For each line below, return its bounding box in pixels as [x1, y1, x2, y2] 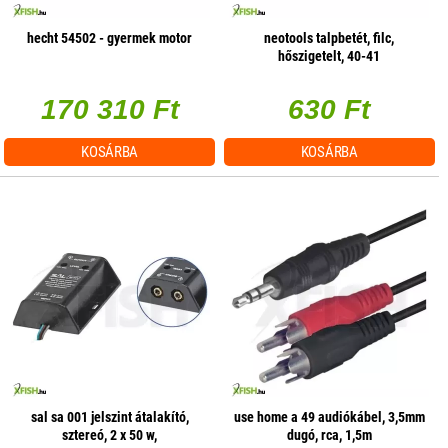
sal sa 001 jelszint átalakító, [30, 409, 189, 426]
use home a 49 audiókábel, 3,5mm [233, 409, 425, 426]
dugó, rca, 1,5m [286, 427, 372, 444]
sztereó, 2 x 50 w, [62, 427, 158, 444]
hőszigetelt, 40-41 [278, 48, 381, 65]
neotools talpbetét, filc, [264, 30, 395, 47]
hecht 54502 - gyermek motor [27, 30, 193, 47]
